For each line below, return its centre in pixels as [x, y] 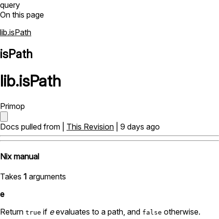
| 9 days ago [137, 126]
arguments [46, 177]
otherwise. [181, 212]
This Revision [90, 126]
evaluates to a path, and [98, 212]
